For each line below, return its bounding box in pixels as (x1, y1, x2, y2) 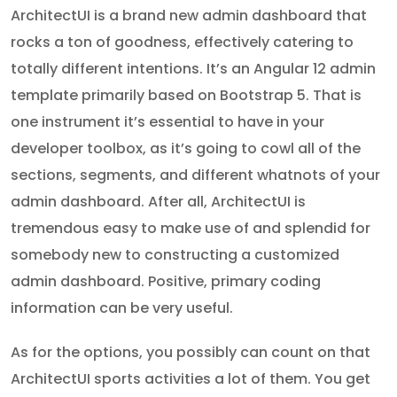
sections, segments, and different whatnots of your (11, 164, 380, 185)
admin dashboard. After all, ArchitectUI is (11, 191, 306, 212)
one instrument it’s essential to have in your (11, 111, 324, 132)
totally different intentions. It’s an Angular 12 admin (11, 58, 376, 79)
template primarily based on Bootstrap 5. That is (11, 84, 362, 105)
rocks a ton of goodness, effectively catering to (11, 31, 354, 52)
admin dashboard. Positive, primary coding (11, 270, 321, 292)
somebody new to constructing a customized (11, 244, 339, 265)
